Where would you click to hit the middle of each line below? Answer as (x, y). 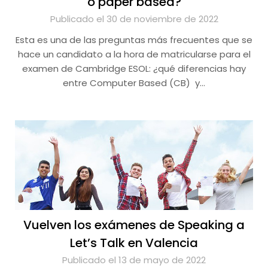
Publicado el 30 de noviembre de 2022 (134, 19)
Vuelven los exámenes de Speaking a (134, 225)
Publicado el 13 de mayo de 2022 (134, 260)
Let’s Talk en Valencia (134, 243)
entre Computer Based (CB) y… (134, 83)
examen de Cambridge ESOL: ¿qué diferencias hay (134, 68)
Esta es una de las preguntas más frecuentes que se (134, 40)
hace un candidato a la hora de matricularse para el (134, 54)
